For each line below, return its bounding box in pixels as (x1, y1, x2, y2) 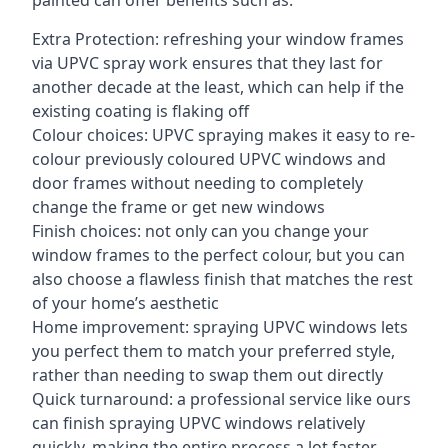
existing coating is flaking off (32, 100, 249, 122)
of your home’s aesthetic (32, 292, 219, 314)
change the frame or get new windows (32, 196, 325, 218)
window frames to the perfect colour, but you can (32, 244, 405, 266)
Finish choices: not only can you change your (32, 220, 369, 242)
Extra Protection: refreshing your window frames (32, 28, 404, 50)
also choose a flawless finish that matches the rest (32, 268, 413, 290)
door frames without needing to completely (32, 172, 363, 194)
